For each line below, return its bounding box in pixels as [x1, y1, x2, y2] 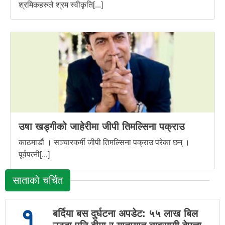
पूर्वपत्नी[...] [19, 150, 50, 159]
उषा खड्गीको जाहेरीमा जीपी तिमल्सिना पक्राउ [19, 121, 185, 133]
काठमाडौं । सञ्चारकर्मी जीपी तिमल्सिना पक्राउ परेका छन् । [19, 138, 190, 147]
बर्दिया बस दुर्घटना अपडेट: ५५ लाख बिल [52, 208, 198, 219]
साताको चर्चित [13, 175, 63, 186]
